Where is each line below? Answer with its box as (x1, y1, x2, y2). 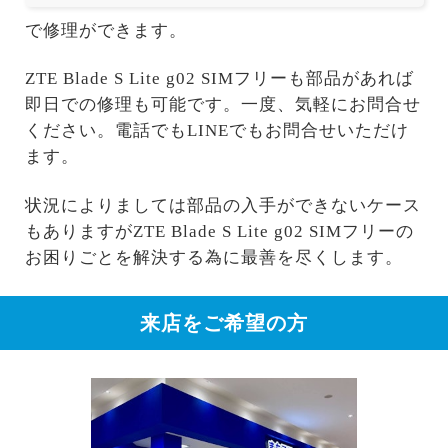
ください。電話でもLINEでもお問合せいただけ (24, 121, 409, 141)
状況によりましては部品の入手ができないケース (24, 195, 421, 215)
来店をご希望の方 (140, 312, 308, 334)
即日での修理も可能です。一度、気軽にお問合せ (24, 95, 421, 115)
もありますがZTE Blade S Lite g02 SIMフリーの (24, 221, 414, 241)
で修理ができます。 (24, 21, 187, 41)
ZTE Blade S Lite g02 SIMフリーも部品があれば (24, 69, 414, 89)
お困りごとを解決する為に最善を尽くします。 (24, 247, 403, 267)
